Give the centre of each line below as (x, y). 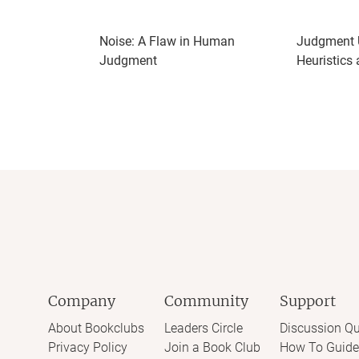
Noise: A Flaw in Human (167, 41)
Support (308, 301)
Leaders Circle (203, 328)
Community (206, 301)
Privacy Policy (88, 347)
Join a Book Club (212, 347)
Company (82, 301)
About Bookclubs (96, 328)
